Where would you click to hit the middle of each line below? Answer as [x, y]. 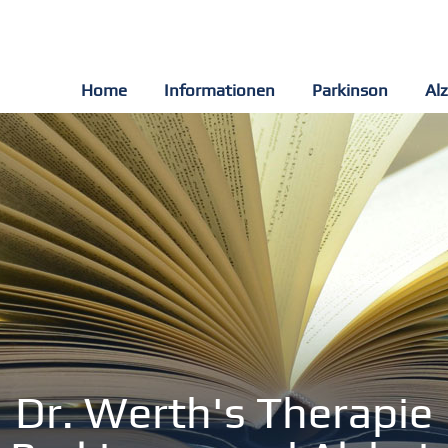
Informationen [219, 90]
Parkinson [349, 90]
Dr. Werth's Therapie [224, 414]
